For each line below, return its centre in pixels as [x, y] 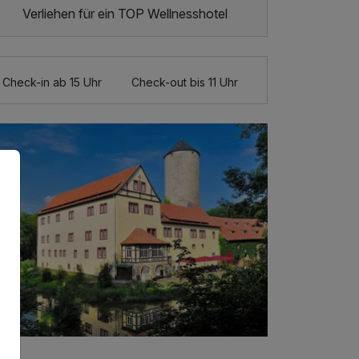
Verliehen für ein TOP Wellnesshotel [125, 13]
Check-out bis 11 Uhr [185, 82]
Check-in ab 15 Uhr [52, 82]
